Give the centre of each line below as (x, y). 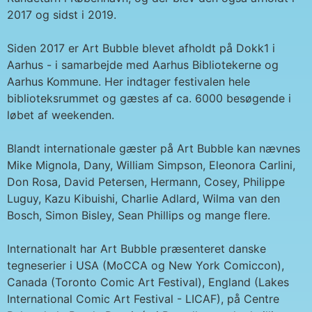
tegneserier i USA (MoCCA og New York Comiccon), (146, 266)
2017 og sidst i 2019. (62, 15)
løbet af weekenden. (61, 115)
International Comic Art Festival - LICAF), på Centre (143, 299)
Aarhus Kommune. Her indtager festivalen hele (128, 82)
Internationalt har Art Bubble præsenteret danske (136, 249)
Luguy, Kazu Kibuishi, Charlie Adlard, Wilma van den (143, 199)
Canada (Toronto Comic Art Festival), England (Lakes (148, 282)
